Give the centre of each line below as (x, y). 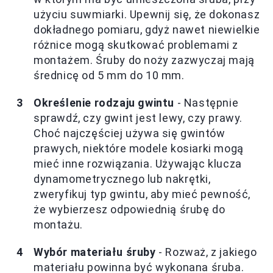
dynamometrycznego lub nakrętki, (122, 179)
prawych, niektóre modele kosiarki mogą (139, 148)
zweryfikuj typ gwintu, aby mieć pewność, (142, 194)
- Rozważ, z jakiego (206, 252)
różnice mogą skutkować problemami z (136, 44)
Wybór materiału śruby (95, 252)
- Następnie (207, 102)
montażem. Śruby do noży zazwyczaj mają (144, 60)
